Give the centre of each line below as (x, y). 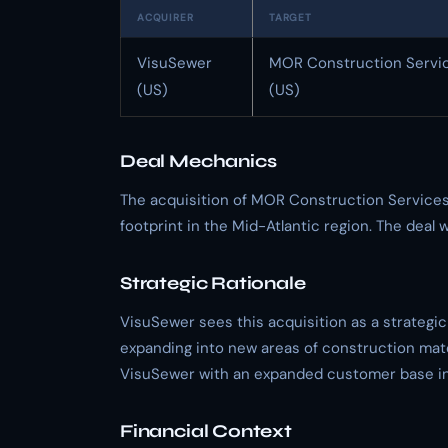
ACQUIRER (165, 17)
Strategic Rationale (213, 283)
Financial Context (206, 431)
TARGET (290, 17)
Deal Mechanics (198, 161)
